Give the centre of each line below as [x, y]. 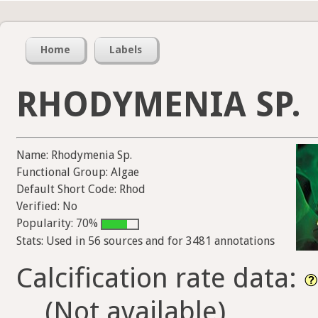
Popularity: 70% [59, 224]
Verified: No [47, 207]
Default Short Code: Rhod [81, 190]
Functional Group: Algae [78, 172]
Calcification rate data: [160, 278]
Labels [126, 50]
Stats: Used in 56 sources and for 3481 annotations [146, 241]
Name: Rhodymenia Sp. [74, 155]
